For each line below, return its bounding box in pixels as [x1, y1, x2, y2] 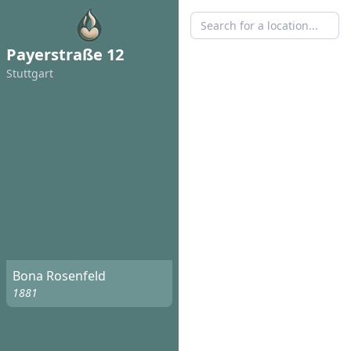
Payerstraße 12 [6, 44, 124, 65]
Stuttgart [6, 66, 53, 81]
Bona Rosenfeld [13, 267, 106, 285]
